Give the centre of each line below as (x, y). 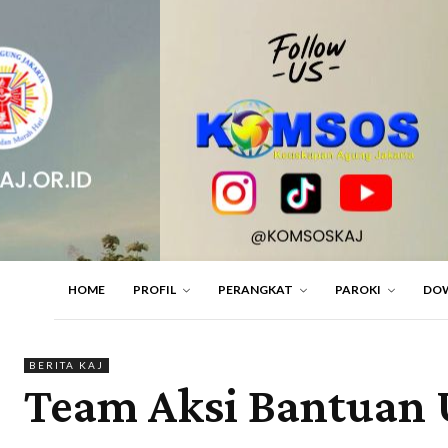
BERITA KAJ (66, 365)
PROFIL (154, 289)
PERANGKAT (255, 289)
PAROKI (358, 289)
